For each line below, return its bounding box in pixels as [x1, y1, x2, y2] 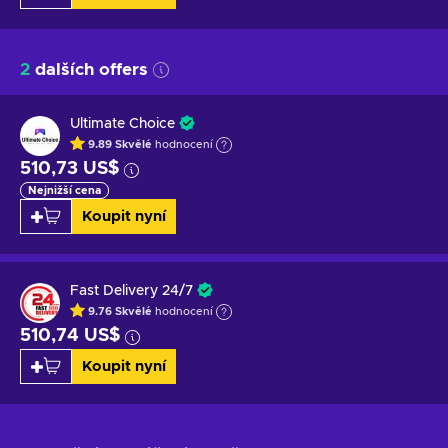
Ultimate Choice [70, 116, 175, 131]
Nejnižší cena [28, 184, 101, 196]
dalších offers [30, 60, 153, 78]
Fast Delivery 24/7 [70, 283, 193, 298]
